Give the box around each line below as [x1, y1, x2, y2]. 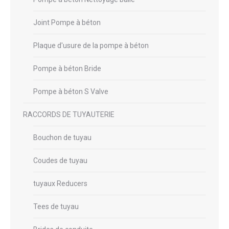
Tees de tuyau [33, 202, 79, 211]
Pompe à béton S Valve [33, 87, 108, 96]
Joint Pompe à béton [33, 18, 101, 27]
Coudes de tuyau [33, 156, 87, 165]
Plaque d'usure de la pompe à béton [33, 41, 149, 50]
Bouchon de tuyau [33, 133, 91, 142]
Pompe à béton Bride [33, 64, 101, 73]
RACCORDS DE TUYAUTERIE [23, 110, 114, 119]
